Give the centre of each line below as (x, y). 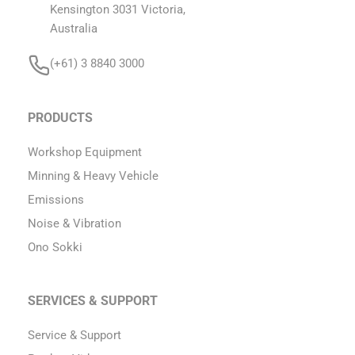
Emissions (56, 199)
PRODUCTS (60, 117)
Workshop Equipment (85, 152)
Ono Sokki (55, 247)
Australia (74, 28)
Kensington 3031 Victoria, (118, 9)
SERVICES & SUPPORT (93, 300)
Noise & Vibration (74, 223)
